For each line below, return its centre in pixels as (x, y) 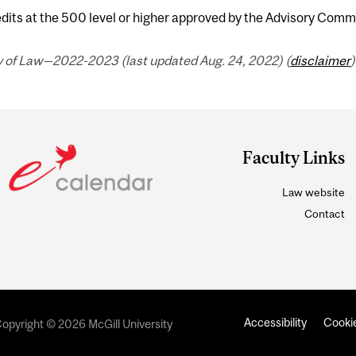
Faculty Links (293, 158)
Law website (313, 193)
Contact (324, 214)
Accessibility (275, 322)
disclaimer (320, 61)
